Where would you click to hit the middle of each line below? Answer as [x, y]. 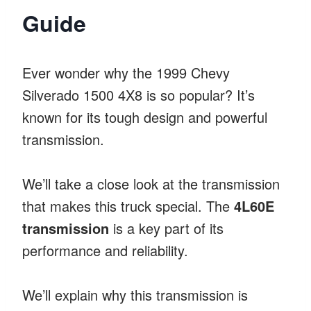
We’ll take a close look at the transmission [151, 183]
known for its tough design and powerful [145, 117]
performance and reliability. [105, 250]
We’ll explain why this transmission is [135, 294]
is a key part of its [166, 228]
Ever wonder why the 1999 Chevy [126, 72]
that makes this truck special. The [128, 205]
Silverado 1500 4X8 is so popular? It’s [138, 94]
